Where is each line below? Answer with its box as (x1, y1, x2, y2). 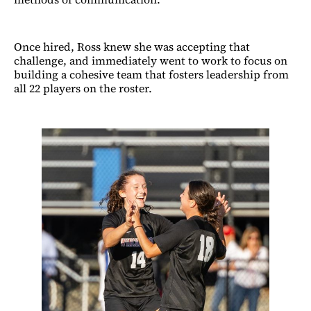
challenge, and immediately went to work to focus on (14, 52, 287, 68)
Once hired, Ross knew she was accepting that (14, 38, 250, 54)
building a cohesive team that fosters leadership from (14, 66, 289, 82)
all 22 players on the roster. (14, 80, 152, 96)
